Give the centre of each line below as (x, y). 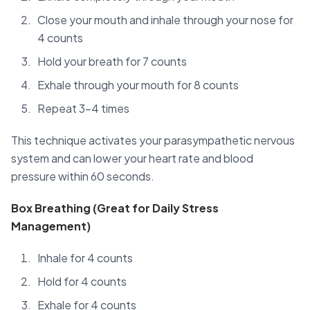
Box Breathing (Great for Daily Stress (115, 208)
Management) (51, 226)
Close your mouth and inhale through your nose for (165, 20)
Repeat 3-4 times (83, 109)
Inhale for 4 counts (85, 258)
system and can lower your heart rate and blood (132, 158)
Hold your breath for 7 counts (112, 62)
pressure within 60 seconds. (83, 176)
